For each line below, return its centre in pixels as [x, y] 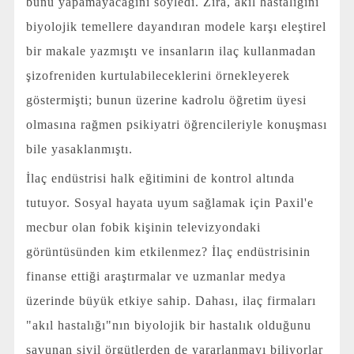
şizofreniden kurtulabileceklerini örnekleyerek [158, 76]
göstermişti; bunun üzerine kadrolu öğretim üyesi [166, 100]
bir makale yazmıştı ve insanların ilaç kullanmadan [171, 51]
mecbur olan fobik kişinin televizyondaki [143, 227]
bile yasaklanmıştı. [79, 149]
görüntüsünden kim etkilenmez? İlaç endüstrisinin [168, 251]
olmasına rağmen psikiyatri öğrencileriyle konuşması [176, 125]
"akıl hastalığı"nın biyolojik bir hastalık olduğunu [168, 325]
